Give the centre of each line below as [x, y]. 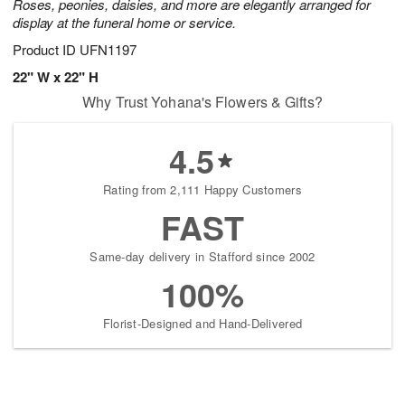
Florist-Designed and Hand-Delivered [202, 324]
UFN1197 [108, 50]
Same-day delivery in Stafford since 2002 [202, 257]
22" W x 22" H [56, 77]
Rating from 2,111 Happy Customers [202, 190]
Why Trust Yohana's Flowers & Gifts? [202, 102]
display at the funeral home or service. [124, 23]
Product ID [46, 50]
